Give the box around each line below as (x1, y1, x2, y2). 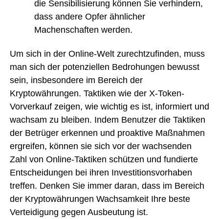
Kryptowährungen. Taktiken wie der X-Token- (10, 88, 184, 98)
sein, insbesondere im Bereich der (10, 75, 143, 85)
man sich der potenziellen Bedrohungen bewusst (10, 62, 199, 72)
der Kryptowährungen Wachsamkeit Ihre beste (10, 194, 190, 204)
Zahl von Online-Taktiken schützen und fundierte (10, 154, 198, 164)
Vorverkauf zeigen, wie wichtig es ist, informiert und (10, 101, 209, 111)
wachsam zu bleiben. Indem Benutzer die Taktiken (10, 114, 205, 125)
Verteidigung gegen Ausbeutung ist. (10, 207, 148, 217)
